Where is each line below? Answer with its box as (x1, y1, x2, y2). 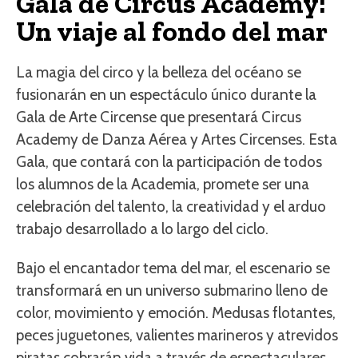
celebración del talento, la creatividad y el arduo (16, 197, 326, 217)
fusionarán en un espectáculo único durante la (16, 86, 316, 105)
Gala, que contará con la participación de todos (16, 153, 322, 172)
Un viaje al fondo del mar (16, 14, 328, 49)
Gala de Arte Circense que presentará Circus (16, 108, 301, 127)
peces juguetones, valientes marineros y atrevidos (16, 326, 338, 345)
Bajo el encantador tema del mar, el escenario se (16, 259, 330, 278)
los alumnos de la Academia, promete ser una (16, 175, 309, 194)
